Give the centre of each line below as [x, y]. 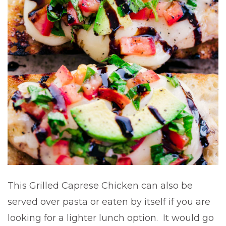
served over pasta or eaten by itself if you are [109, 202]
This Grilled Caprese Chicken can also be [100, 185]
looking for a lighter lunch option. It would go [111, 218]
